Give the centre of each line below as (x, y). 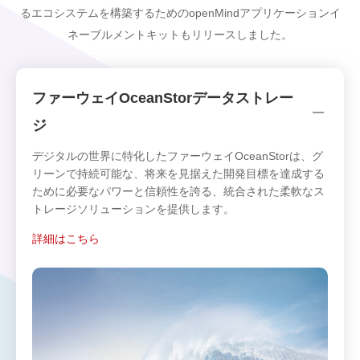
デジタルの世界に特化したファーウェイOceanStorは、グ (178, 155)
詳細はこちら (66, 238)
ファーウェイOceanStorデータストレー (163, 98)
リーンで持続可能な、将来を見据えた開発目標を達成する (178, 173)
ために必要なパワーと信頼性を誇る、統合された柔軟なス (178, 191)
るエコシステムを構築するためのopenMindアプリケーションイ (180, 12)
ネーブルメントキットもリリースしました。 (180, 34)
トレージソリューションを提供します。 (133, 209)
